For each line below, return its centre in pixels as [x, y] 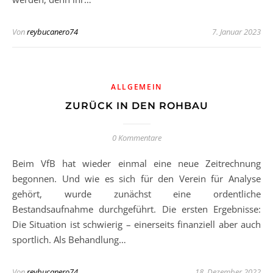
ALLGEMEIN [136, 87]
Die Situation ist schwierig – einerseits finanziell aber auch [136, 224]
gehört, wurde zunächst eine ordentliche [136, 194]
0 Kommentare [136, 138]
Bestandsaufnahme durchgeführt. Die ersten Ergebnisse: [136, 209]
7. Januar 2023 [236, 32]
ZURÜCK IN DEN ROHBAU [136, 106]
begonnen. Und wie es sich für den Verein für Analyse [136, 179]
